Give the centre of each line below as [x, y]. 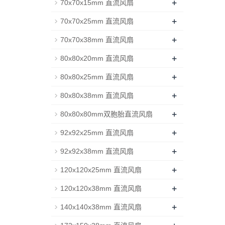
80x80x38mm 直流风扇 [97, 95]
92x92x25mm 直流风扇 [97, 133]
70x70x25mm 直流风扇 [97, 21]
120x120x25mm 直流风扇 [101, 170]
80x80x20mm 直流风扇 [97, 58]
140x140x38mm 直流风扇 [101, 207]
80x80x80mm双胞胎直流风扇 [106, 114]
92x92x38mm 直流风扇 [97, 151]
